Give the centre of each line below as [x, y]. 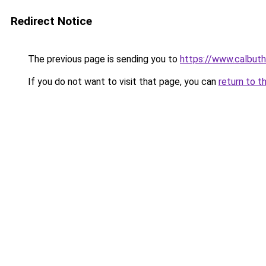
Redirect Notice [51, 21]
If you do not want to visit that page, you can [122, 82]
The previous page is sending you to [103, 59]
